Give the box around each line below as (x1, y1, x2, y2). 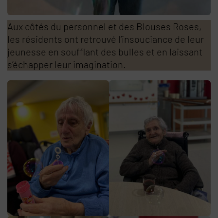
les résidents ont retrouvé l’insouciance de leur (7, 33, 204, 45)
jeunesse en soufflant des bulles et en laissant (7, 46, 202, 58)
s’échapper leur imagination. (7, 58, 126, 71)
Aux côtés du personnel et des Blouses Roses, (7, 20, 201, 33)
